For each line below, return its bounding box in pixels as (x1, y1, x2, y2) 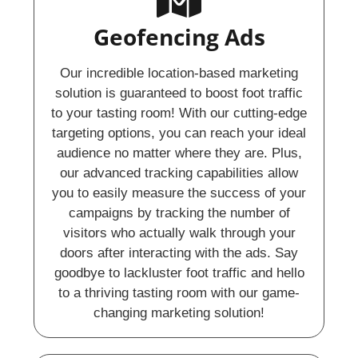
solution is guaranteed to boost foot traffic (55, 85, 303, 101)
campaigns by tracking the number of (68, 205, 290, 221)
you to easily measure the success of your (52, 185, 306, 201)
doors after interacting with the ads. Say (60, 245, 298, 261)
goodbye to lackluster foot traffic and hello (54, 265, 304, 280)
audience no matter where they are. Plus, (56, 145, 302, 161)
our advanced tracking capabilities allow (60, 165, 298, 181)
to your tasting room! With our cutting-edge (51, 105, 307, 121)
